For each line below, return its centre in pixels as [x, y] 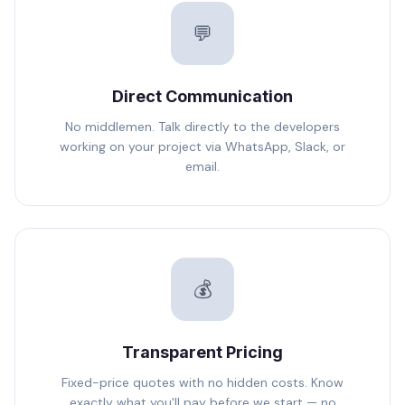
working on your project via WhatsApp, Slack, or [202, 146]
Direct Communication [202, 96]
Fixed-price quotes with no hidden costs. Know [202, 382]
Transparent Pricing [202, 352]
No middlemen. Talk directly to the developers [202, 127]
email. [202, 166]
